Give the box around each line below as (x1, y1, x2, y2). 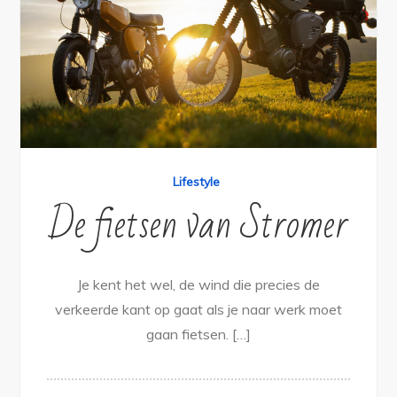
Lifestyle (173, 174, 220, 191)
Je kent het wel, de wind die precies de (77, 276, 320, 294)
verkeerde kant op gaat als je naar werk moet (55, 300, 342, 319)
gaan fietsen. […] (146, 325, 251, 344)
